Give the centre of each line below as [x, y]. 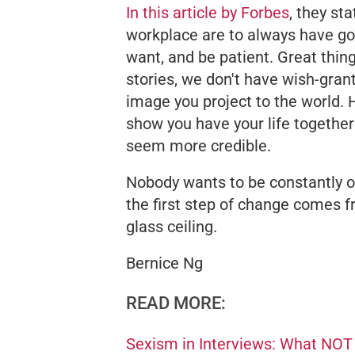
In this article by [183, 12]
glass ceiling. [172, 226]
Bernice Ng [164, 263]
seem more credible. [198, 145]
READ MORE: [176, 303]
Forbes [265, 12]
